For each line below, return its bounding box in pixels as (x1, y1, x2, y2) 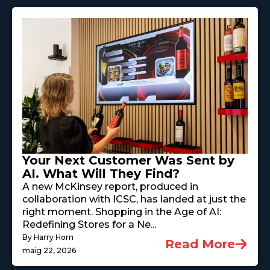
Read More (165, 236, 235, 251)
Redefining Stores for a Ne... (22, 218, 156, 230)
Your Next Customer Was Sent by (22, 152, 234, 168)
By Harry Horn (22, 232, 74, 242)
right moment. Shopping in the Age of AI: (22, 206, 221, 218)
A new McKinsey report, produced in (22, 180, 198, 192)
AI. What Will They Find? (22, 166, 180, 181)
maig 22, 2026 (22, 245, 76, 255)
